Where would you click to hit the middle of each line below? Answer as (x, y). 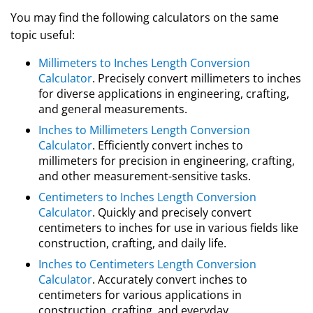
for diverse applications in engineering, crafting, (164, 94)
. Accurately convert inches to (170, 279)
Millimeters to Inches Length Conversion (144, 63)
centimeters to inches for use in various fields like (168, 228)
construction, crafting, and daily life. (132, 243)
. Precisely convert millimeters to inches (197, 78)
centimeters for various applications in (140, 295)
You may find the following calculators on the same (145, 17)
